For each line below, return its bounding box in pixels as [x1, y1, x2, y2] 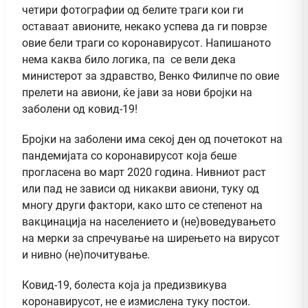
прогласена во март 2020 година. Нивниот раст [22, 166, 266, 179]
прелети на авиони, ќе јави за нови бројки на [22, 86, 252, 100]
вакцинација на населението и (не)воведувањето [22, 215, 276, 229]
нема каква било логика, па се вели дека [22, 53, 236, 67]
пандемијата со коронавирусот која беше [22, 149, 236, 163]
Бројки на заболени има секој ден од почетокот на [22, 133, 283, 146]
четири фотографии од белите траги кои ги [22, 3, 243, 17]
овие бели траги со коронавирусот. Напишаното [22, 36, 271, 50]
